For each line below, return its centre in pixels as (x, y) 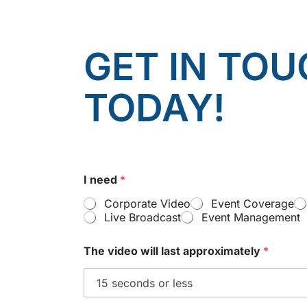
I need (102, 180)
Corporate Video (147, 204)
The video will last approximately (173, 251)
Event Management (251, 217)
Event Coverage (253, 204)
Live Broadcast (143, 217)
